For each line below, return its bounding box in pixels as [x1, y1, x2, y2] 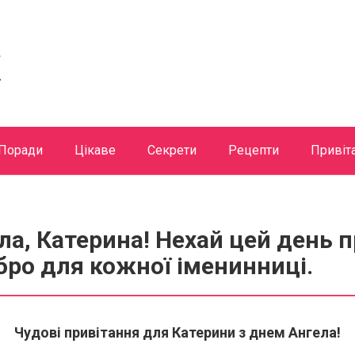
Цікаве [74, 142, 116, 158]
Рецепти [228, 142, 279, 158]
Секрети [147, 142, 197, 158]
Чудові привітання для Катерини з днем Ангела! [14, 323, 341, 341]
